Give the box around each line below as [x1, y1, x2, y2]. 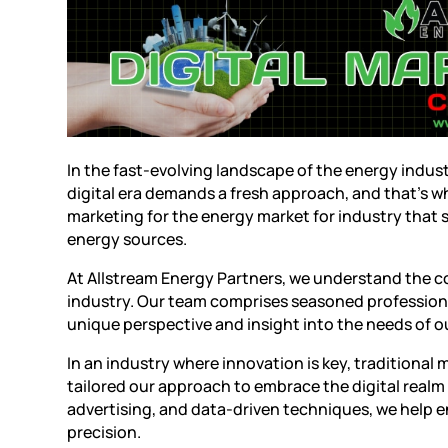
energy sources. [67, 228, 188, 251]
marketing [67, 205, 145, 228]
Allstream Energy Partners [87, 267, 283, 290]
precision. [67, 421, 142, 444]
